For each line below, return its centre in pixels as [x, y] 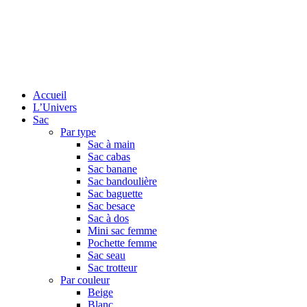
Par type [78, 132]
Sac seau [107, 255]
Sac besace [111, 206]
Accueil [50, 95]
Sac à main [111, 144]
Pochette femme [122, 243]
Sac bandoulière [122, 181]
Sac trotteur [112, 268]
